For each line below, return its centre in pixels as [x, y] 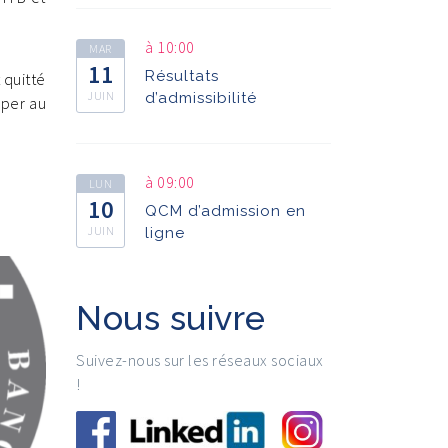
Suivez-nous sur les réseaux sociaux [200, 359]
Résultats [182, 75]
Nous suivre [171, 317]
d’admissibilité [201, 97]
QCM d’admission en [225, 210]
